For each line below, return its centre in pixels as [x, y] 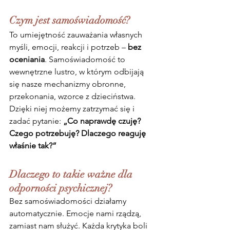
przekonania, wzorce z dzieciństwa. [73, 97]
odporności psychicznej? [61, 188]
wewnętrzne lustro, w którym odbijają [78, 72]
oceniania [27, 60]
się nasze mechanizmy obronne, [69, 84]
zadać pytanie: [36, 121]
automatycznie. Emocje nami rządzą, [76, 214]
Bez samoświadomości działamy [69, 201]
